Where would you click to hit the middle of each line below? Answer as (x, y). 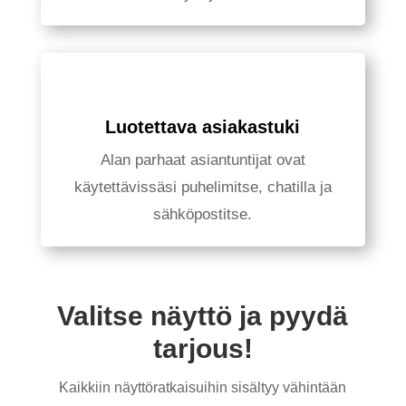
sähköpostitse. (203, 214)
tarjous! (203, 348)
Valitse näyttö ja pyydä (203, 316)
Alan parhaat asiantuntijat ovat (203, 160)
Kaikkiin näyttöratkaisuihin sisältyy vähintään (203, 387)
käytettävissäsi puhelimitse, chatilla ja (203, 187)
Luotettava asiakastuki (203, 127)
